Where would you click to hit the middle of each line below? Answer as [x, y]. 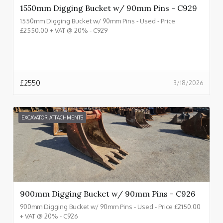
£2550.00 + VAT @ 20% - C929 [64, 30]
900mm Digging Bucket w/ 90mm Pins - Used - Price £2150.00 [110, 206]
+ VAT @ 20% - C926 [49, 216]
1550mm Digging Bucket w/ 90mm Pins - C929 [109, 8]
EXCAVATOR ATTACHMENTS [52, 117]
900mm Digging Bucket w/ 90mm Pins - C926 [108, 193]
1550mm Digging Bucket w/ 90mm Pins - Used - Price [98, 21]
